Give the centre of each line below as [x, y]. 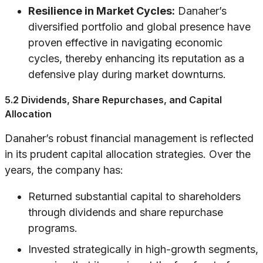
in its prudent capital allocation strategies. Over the [128, 154]
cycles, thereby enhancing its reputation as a [136, 59]
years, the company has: [64, 170]
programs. [53, 228]
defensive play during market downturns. [127, 75]
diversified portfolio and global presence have [139, 27]
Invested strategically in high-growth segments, [143, 249]
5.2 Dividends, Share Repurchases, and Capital [113, 100]
